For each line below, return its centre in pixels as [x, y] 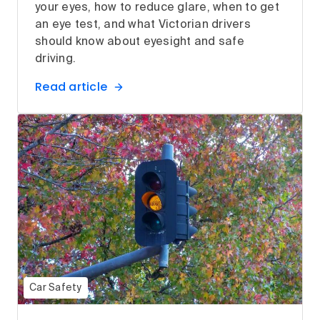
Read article [71, 87]
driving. [55, 60]
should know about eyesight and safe [140, 42]
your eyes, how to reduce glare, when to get [157, 8]
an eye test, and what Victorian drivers [143, 25]
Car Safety [56, 287]
